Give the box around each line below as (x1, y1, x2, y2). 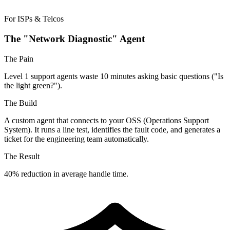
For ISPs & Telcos (4, 14, 64, 24)
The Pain (4, 54, 33, 63)
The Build (4, 98, 37, 107)
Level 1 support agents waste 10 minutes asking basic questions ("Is (4, 71, 223, 81)
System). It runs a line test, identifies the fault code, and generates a (4, 125, 220, 134)
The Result (4, 151, 40, 161)
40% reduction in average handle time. (4, 169, 128, 178)
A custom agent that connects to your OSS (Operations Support (4, 116, 209, 125)
